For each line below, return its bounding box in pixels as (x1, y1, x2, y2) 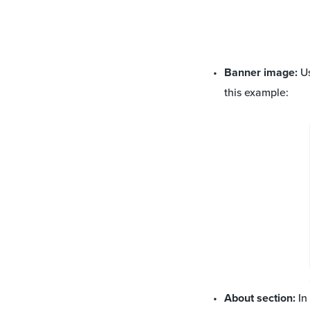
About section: (224, 290, 295, 307)
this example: (224, 84, 291, 100)
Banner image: (224, 64, 298, 81)
